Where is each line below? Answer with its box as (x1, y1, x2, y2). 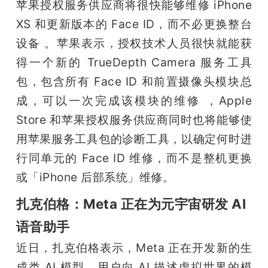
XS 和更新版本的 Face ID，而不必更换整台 (16, 16, 252, 31)
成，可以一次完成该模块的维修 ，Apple (16, 93, 252, 108)
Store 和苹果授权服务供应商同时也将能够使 (16, 112, 252, 127)
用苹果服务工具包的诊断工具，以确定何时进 (16, 131, 252, 146)
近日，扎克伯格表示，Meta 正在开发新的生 (16, 240, 252, 255)
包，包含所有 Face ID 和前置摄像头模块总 (16, 74, 252, 89)
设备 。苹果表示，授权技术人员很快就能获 (16, 35, 252, 50)
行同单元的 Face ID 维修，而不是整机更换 (16, 150, 252, 165)
